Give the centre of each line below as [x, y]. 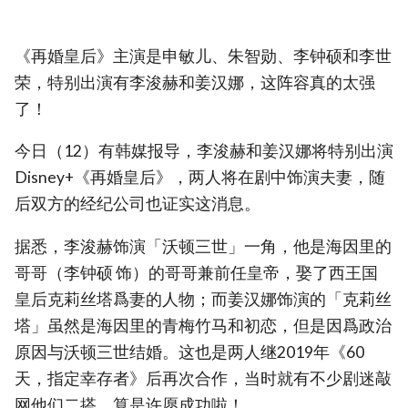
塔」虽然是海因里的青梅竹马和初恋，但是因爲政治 [203, 325]
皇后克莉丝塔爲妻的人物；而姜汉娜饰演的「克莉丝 [203, 299]
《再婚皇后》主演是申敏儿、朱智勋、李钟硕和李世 [203, 56]
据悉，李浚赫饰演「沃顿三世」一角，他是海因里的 [203, 246]
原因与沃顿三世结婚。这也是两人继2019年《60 [189, 352]
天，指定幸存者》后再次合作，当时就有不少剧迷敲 [203, 378]
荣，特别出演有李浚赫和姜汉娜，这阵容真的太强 [195, 82]
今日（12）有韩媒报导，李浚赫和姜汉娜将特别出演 [204, 151]
